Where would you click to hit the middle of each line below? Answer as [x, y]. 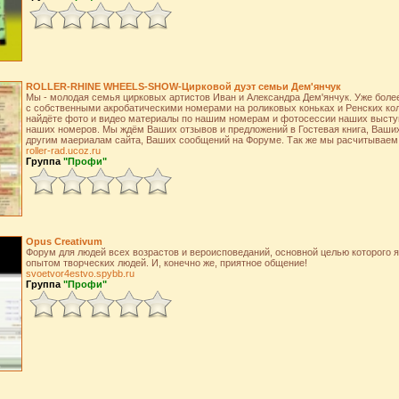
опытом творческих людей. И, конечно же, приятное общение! [166, 263]
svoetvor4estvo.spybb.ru [80, 273]
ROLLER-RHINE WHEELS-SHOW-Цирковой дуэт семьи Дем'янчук [183, 86]
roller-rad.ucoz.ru [63, 151]
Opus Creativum [64, 241]
